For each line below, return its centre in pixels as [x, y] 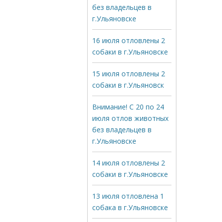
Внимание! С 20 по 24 [128, 107]
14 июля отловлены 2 [129, 163]
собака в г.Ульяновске [130, 207]
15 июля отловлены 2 [129, 74]
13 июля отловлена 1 [128, 196]
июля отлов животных [130, 118]
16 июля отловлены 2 [129, 40]
